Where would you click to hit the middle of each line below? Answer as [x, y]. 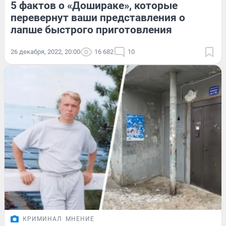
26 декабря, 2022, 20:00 [45, 51]
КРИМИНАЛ [42, 219]
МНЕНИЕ [80, 219]
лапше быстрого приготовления [91, 30]
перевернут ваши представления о [98, 17]
